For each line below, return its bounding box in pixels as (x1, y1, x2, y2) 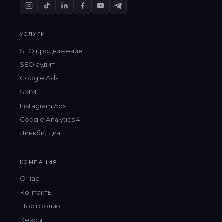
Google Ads (20, 74, 58, 82)
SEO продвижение (20, 46, 83, 55)
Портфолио (20, 202, 60, 210)
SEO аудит (20, 60, 55, 68)
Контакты (20, 188, 53, 196)
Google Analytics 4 (20, 115, 80, 123)
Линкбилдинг (20, 129, 63, 137)
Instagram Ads (20, 101, 66, 110)
